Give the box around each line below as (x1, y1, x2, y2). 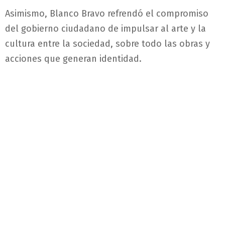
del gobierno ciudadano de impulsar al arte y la (5, 23, 206, 34)
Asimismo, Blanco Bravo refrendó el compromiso (5, 8, 208, 19)
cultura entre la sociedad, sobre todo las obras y (5, 38, 210, 49)
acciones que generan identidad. (5, 53, 142, 64)
